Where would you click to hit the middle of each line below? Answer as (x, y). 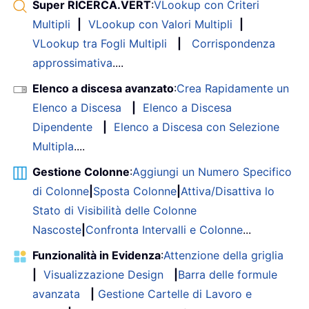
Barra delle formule (228, 274)
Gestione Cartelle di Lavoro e (175, 293)
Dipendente (62, 127)
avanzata (56, 293)
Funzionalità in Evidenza (97, 255)
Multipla (53, 146)
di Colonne (61, 191)
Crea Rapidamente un (233, 88)
